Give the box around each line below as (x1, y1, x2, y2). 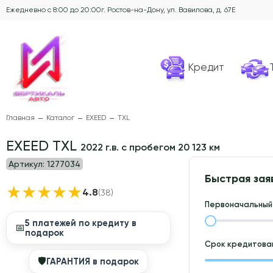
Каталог (46, 113, 74, 122)
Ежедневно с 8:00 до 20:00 (6, 5, 101, 14)
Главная (6, 113, 35, 122)
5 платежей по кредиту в (25, 218, 136, 229)
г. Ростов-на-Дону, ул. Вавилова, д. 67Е (101, 5, 235, 14)
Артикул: (9, 159, 44, 169)
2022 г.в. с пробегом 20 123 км (80, 141, 220, 154)
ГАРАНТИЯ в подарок (46, 256, 139, 268)
